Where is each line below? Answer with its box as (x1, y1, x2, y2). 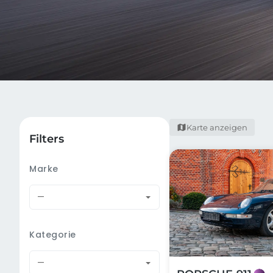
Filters (29, 132, 64, 146)
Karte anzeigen (186, 122, 248, 132)
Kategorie (29, 229, 76, 241)
